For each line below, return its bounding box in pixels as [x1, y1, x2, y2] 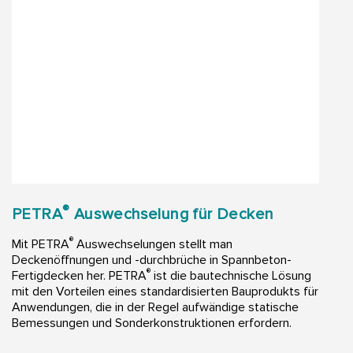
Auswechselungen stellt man [73, 236, 232, 253]
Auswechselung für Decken [69, 205, 274, 225]
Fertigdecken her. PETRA [12, 268, 147, 284]
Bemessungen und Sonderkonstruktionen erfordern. [12, 315, 292, 332]
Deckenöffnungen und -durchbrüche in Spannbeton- [12, 252, 292, 269]
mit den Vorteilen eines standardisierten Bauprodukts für [12, 284, 318, 300]
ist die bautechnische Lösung [150, 268, 311, 284]
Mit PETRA [12, 236, 69, 253]
